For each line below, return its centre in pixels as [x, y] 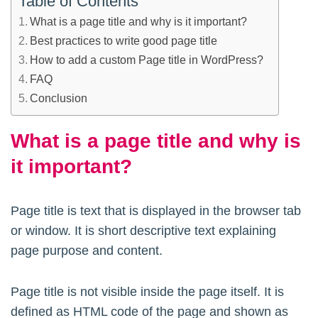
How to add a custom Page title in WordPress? [147, 60]
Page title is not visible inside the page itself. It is [147, 292]
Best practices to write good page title [124, 40]
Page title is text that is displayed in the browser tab [156, 211]
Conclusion [59, 98]
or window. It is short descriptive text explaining [143, 231]
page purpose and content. [87, 251]
